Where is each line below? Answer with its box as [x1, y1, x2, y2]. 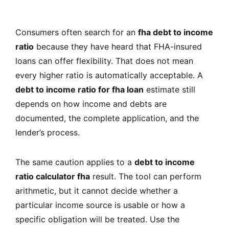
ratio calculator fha [15, 171, 90, 181]
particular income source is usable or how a [15, 199, 185, 210]
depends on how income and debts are [15, 98, 167, 109]
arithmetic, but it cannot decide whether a [15, 185, 178, 196]
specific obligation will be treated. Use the [15, 214, 179, 224]
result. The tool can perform [90, 171, 201, 181]
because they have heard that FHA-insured [34, 41, 202, 52]
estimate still [144, 84, 195, 95]
